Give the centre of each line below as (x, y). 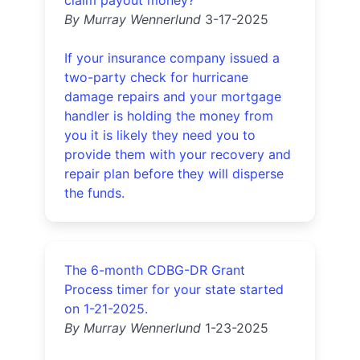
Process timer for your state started (174, 289)
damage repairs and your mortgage (173, 96)
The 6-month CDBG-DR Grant (155, 270)
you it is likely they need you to (160, 135)
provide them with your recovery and (178, 154)
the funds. (94, 193)
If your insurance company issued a (172, 58)
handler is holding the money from (169, 116)
